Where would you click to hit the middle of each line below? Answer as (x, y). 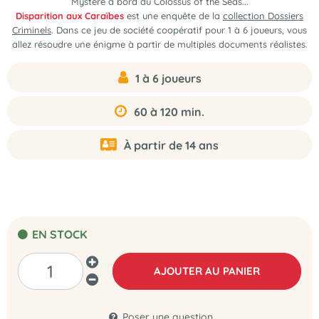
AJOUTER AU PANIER (206, 271)
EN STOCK (58, 234)
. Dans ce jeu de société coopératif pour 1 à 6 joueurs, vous (179, 30)
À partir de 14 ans (171, 145)
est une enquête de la (173, 16)
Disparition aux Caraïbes (70, 16)
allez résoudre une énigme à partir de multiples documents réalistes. (159, 44)
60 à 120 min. (169, 112)
